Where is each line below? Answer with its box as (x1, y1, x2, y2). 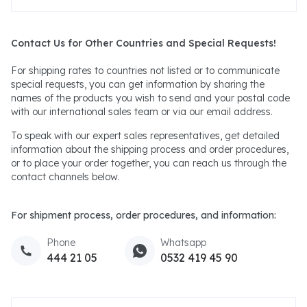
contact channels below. (11, 171, 119, 184)
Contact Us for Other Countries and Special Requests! (11, 37, 276, 50)
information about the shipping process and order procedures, (11, 143, 288, 156)
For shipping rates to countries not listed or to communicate (11, 64, 280, 77)
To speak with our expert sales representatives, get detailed (11, 130, 280, 143)
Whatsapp (160, 236, 206, 249)
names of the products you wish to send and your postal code (11, 92, 290, 105)
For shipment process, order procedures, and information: (11, 209, 276, 222)
